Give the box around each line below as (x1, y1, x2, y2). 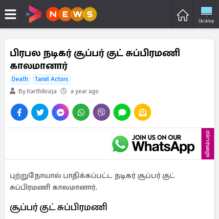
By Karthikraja (17, 88, 57, 95)
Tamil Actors (35, 75, 68, 83)
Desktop (198, 18, 214, 24)
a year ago (70, 88, 99, 95)
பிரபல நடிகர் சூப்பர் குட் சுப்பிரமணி (10, 46, 180, 59)
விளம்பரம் (204, 130, 211, 157)
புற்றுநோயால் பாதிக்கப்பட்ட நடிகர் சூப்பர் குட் (10, 171, 175, 180)
